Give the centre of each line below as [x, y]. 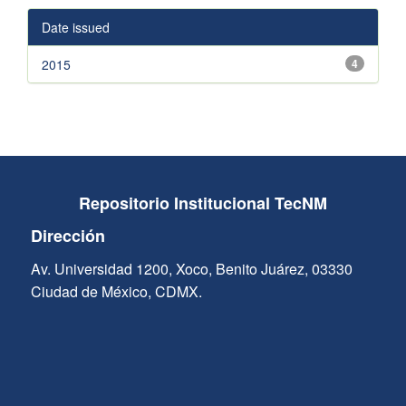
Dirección [68, 236]
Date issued [76, 27]
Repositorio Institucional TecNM [203, 203]
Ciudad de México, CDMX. [116, 291]
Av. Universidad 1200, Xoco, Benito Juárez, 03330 [191, 269]
